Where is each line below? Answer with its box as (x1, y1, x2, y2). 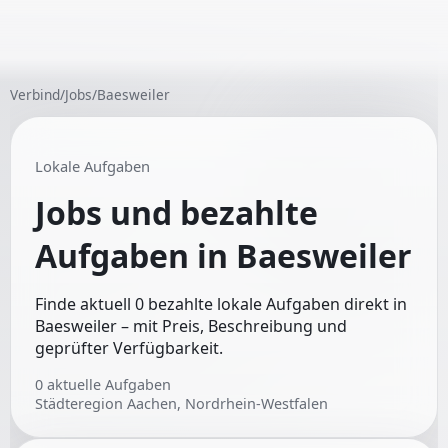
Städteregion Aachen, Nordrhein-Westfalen (35, 394, 328, 414)
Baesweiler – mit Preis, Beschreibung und (35, 315, 347, 338)
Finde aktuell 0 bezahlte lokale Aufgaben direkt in (35, 293, 407, 316)
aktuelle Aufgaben (47, 375, 171, 395)
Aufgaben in (35, 234, 236, 278)
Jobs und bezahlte (35, 191, 318, 235)
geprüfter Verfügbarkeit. (35, 337, 223, 360)
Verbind (10, 84, 60, 104)
